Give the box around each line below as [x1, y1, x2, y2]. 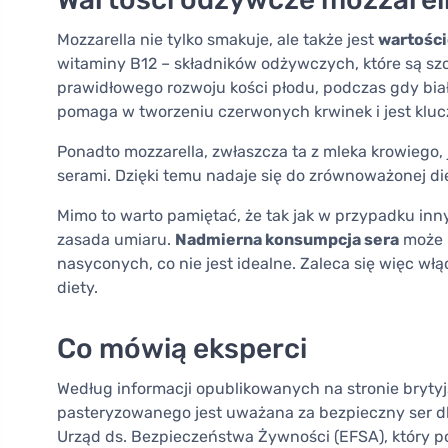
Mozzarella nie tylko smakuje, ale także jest [57, 30, 378, 50]
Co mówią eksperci [57, 332, 307, 366]
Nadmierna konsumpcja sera [175, 230, 399, 250]
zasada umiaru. [57, 230, 175, 250]
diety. [57, 278, 98, 298]
